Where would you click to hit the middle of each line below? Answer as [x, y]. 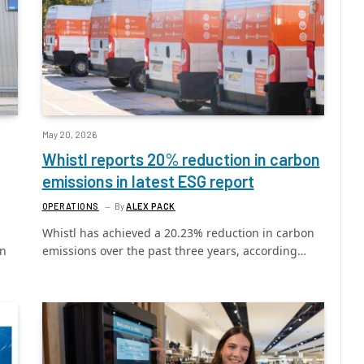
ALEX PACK [151, 206]
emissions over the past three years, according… [174, 251]
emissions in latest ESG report [148, 182]
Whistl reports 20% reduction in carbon [181, 160]
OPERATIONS [70, 206]
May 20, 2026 [69, 135]
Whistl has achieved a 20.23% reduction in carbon [178, 233]
